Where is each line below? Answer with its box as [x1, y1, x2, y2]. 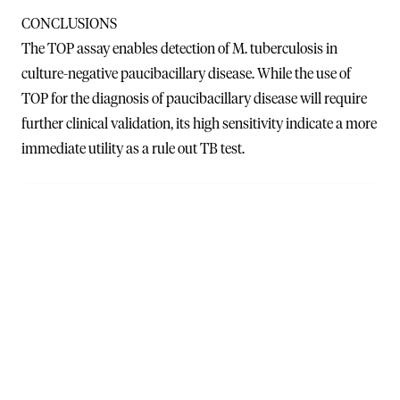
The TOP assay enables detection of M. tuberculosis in [21, 41, 337, 56]
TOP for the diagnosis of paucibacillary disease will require [21, 91, 367, 106]
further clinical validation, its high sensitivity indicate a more [21, 116, 377, 131]
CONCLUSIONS [21, 16, 117, 31]
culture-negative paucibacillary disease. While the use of [21, 66, 351, 81]
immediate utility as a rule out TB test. [21, 141, 245, 156]
